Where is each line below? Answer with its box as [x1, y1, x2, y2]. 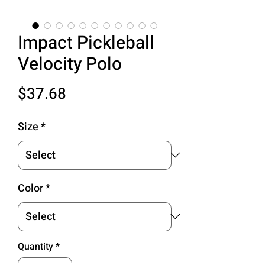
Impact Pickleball [18, 30, 154, 56]
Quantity [18, 239, 53, 254]
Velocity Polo [18, 51, 122, 77]
